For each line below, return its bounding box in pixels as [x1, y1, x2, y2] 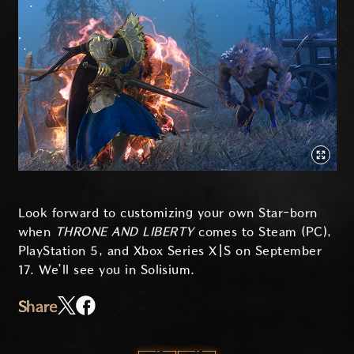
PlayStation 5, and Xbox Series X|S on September [17, 243, 322, 258]
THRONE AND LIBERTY [55, 224, 199, 239]
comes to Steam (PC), [198, 224, 332, 239]
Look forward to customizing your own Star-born [17, 205, 318, 220]
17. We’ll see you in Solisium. [17, 262, 195, 277]
